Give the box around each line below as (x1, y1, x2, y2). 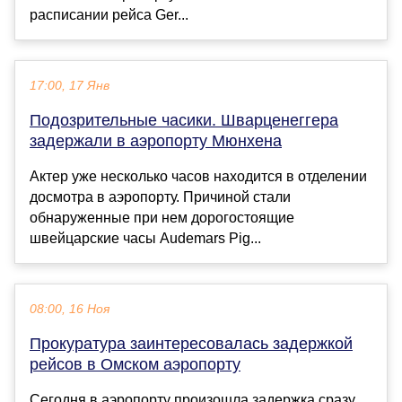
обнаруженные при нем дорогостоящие (30, 210, 294, 226)
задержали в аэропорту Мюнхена (30, 132, 282, 151)
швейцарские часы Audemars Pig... (30, 231, 261, 247)
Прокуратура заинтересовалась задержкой (30, 335, 353, 354)
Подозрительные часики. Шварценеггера (30, 111, 338, 130)
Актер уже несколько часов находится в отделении (30, 169, 367, 185)
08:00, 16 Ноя (30, 302, 109, 317)
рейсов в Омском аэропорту (30, 355, 240, 374)
